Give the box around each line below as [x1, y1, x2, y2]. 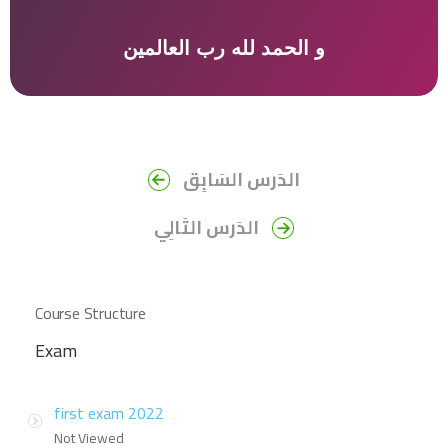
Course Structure [35, 298, 146, 329]
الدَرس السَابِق [183, 163, 300, 197]
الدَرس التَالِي [154, 211, 259, 245]
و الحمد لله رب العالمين [123, 35, 325, 61]
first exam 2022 [54, 398, 164, 429]
